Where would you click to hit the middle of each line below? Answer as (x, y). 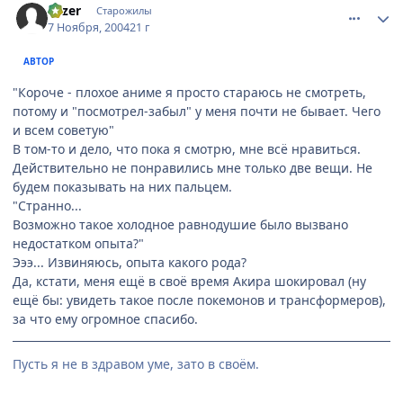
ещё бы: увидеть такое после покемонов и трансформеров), (199, 300)
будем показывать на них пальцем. (122, 186)
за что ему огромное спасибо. (105, 318)
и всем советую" (63, 130)
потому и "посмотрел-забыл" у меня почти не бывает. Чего (197, 111)
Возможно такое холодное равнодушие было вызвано (180, 224)
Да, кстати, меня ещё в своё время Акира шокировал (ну (189, 281)
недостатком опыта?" (78, 243)
